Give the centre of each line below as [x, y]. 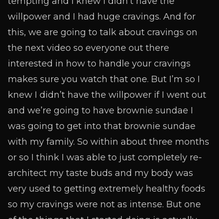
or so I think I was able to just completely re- [105, 157]
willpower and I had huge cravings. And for [102, 17]
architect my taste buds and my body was [100, 173]
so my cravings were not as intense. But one [104, 204]
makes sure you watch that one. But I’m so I [104, 79]
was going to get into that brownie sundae [102, 126]
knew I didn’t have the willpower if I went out [107, 95]
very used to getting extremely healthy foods [107, 189]
